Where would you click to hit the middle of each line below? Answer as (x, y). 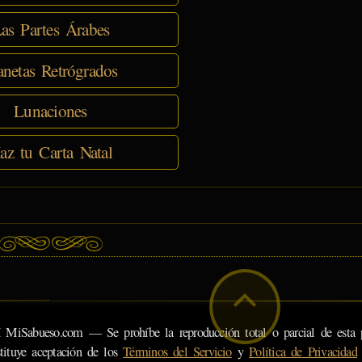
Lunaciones (51, 111)
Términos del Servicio (177, 351)
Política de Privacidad (303, 351)
